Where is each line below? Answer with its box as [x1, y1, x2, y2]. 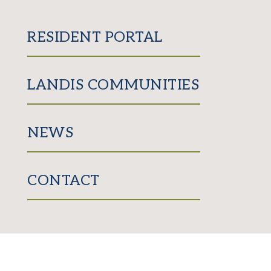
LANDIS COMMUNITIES [27, 76, 200, 94]
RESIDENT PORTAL [27, 28, 163, 46]
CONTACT [27, 171, 100, 189]
